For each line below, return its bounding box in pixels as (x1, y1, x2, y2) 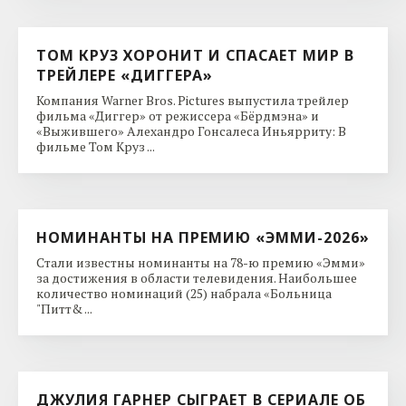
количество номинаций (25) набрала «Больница (36, 284, 332, 302)
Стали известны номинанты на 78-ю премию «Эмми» (36, 253, 365, 271)
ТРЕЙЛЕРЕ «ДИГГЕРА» (36, 64, 213, 85)
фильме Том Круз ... (36, 137, 155, 155)
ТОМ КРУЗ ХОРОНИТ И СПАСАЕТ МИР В (36, 44, 354, 65)
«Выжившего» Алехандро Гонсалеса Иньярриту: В (36, 121, 346, 140)
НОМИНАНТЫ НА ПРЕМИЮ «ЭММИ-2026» (36, 227, 370, 247)
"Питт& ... (36, 299, 92, 317)
